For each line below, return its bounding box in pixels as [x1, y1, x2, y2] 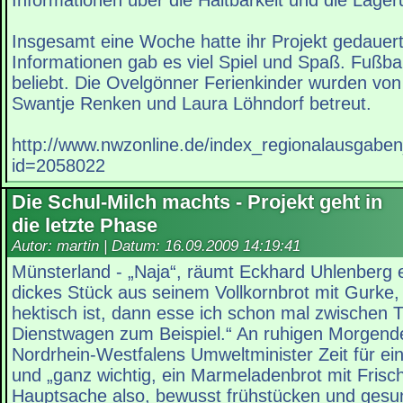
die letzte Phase [12, 214, 157, 237]
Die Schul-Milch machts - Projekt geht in [12, 191, 382, 214]
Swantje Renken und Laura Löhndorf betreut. [12, 94, 372, 114]
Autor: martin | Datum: [12, 237, 165, 255]
